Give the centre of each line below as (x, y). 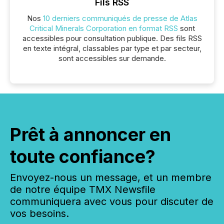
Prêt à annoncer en (90, 134)
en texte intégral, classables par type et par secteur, (112, 48)
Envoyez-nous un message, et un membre (111, 177)
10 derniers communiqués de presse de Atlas (120, 18)
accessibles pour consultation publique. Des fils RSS (112, 38)
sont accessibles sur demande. (112, 58)
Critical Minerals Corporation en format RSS (103, 28)
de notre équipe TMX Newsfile (83, 189)
